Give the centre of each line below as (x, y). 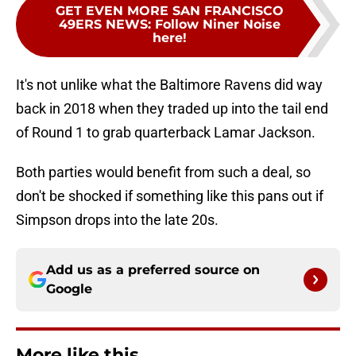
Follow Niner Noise (217, 25)
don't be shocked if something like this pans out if (170, 196)
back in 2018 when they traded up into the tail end (172, 109)
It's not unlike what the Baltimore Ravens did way (169, 85)
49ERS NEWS (103, 25)
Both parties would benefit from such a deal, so (163, 172)
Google (69, 289)
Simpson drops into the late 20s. (117, 220)
